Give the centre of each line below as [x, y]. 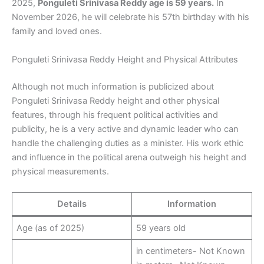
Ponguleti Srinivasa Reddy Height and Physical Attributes [126, 59]
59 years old [161, 228]
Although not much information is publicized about [113, 86]
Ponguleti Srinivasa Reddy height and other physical [115, 100]
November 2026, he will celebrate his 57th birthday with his [131, 17]
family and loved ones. [58, 32]
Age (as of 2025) [51, 228]
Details [72, 204]
